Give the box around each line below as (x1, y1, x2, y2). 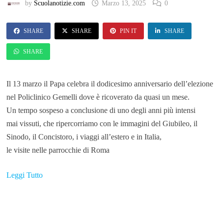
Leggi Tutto (6, 171, 43, 180)
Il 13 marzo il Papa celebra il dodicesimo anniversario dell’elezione (6, 80, 213, 88)
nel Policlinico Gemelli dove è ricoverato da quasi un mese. (6, 93, 190, 102)
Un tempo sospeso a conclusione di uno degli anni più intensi (6, 106, 195, 115)
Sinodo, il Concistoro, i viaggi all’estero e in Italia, (6, 133, 162, 141)
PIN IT (119, 27, 137, 35)
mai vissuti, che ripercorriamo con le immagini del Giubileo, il (6, 119, 197, 128)
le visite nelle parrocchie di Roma (6, 146, 110, 155)
